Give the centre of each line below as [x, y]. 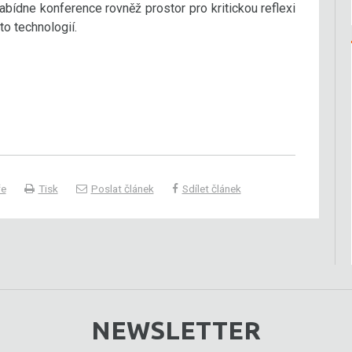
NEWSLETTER [176, 330]
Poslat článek [122, 189]
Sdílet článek [211, 189]
